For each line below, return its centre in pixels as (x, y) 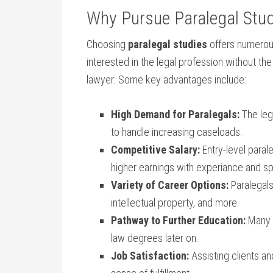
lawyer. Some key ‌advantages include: (166, 80)
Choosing (107, 44)
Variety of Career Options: (170, 185)
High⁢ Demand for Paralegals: (175, 114)
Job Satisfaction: (150, 256)
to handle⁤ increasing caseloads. (177, 132)
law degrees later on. (155, 238)
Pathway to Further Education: (178, 220)
